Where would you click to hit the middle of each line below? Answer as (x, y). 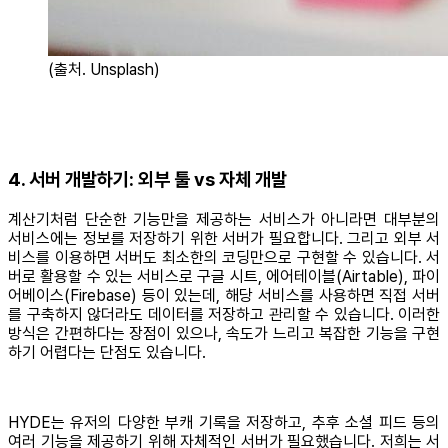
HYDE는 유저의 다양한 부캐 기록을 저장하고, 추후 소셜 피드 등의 (224, 422)
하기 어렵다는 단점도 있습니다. (107, 352)
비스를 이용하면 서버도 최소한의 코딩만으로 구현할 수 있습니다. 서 (224, 257)
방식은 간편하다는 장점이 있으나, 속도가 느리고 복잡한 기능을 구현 (224, 333)
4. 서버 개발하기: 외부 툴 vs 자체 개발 (147, 179)
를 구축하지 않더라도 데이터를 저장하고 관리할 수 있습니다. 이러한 (224, 314)
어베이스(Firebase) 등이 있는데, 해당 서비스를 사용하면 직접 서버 (224, 295)
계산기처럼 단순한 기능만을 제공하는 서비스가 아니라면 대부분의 (224, 219)
